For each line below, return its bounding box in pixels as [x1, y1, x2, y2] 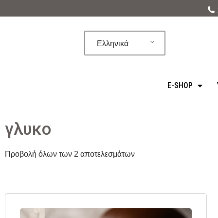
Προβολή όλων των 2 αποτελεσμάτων [5, 150, 135, 158]
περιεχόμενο [7, 49, 50, 57]
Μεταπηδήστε [7, 23, 54, 31]
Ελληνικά [97, 39, 129, 48]
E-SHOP [167, 81, 193, 90]
